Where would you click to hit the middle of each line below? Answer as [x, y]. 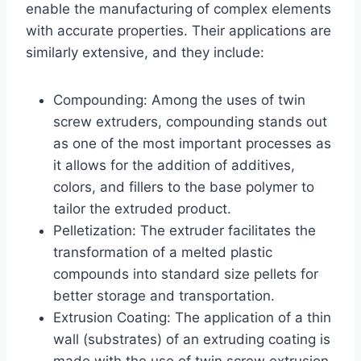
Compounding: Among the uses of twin [179, 100]
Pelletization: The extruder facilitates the [185, 230]
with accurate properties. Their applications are [178, 30]
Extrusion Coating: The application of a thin [192, 317]
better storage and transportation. [164, 295]
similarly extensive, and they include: [145, 52]
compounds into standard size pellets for [186, 274]
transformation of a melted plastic [163, 252]
